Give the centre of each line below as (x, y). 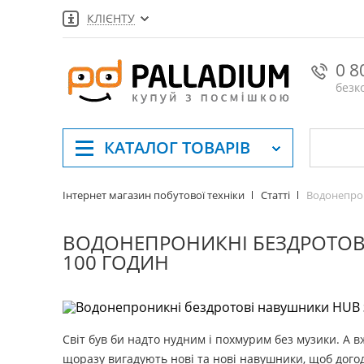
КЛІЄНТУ (111, 18)
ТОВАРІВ (216, 147)
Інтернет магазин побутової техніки (154, 195)
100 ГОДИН (116, 262)
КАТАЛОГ (143, 147)
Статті (275, 195)
